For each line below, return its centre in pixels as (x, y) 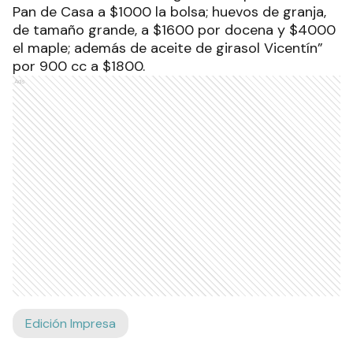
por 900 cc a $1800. (79, 67)
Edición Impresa (71, 324)
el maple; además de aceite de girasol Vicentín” (168, 48)
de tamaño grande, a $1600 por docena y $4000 (174, 30)
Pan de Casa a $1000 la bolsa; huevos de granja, (169, 12)
